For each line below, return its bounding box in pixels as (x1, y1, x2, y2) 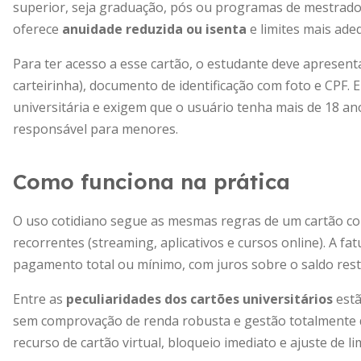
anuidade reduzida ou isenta (62, 20, 247, 38)
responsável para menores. (13, 120, 178, 138)
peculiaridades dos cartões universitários (66, 290, 333, 308)
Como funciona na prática (13, 168, 290, 195)
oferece (13, 20, 62, 38)
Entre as (13, 290, 66, 308)
